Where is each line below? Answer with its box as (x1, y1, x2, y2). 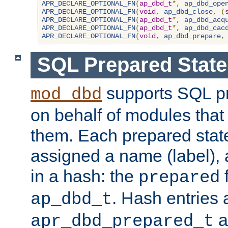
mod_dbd (31, 85, 102, 105)
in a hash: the (31, 166, 138, 186)
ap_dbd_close (164, 7, 213, 16)
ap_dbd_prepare (164, 32, 221, 40)
